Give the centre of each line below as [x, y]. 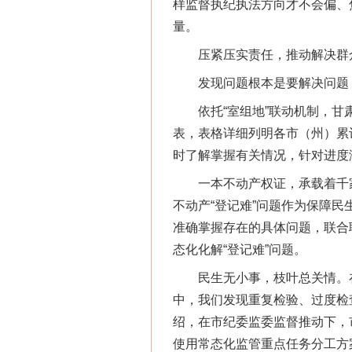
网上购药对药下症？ [275, 101]
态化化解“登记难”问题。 [240, 249]
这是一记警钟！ [275, 310]
